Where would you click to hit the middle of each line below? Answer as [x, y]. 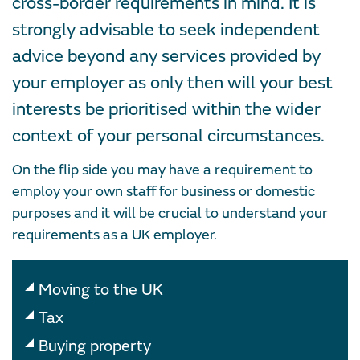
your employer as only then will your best [172, 83]
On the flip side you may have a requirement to [162, 170]
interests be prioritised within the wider [166, 109]
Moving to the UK [101, 289]
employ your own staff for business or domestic [164, 191]
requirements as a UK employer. [115, 235]
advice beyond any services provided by [166, 56]
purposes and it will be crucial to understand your [170, 213]
